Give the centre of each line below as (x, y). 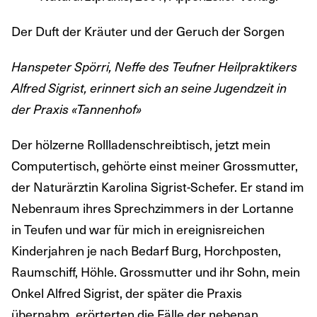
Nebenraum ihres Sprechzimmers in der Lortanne (152, 208)
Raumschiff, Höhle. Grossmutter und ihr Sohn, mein (156, 272)
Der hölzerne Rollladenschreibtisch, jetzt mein (141, 144)
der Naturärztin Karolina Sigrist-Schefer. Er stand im (158, 187)
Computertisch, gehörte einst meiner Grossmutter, (155, 166)
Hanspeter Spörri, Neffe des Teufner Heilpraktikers (154, 67)
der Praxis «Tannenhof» (76, 109)
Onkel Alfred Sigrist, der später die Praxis (127, 293)
